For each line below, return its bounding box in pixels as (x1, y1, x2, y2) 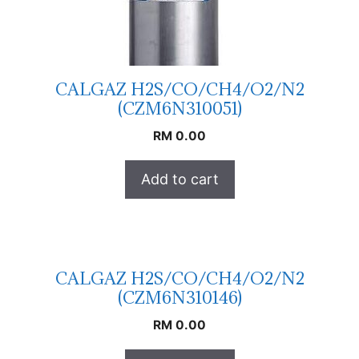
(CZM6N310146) (117, 286, 242, 309)
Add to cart (140, 170, 219, 188)
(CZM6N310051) (117, 97, 242, 119)
